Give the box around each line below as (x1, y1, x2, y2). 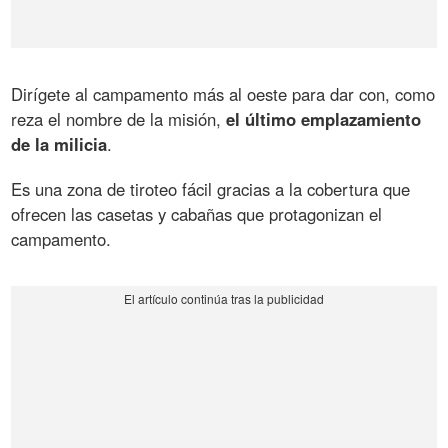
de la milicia (11, 131, 108, 156)
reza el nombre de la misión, (11, 106, 227, 131)
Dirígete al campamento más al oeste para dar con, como (11, 81, 436, 106)
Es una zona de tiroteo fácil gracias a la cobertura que (11, 176, 411, 201)
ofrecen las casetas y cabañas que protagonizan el (11, 201, 383, 226)
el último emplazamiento (226, 106, 422, 131)
